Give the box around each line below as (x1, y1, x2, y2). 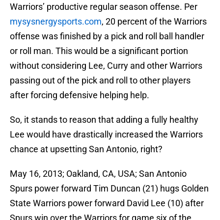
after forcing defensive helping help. (10, 90, 149, 101)
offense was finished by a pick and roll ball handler (10, 31, 204, 42)
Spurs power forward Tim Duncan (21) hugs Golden (10, 183, 209, 194)
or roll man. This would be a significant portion (10, 46, 188, 56)
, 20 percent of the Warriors (102, 16, 207, 27)
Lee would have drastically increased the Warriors (10, 129, 203, 140)
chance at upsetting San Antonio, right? (10, 144, 163, 155)
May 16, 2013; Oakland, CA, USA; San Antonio (10, 168, 187, 179)
